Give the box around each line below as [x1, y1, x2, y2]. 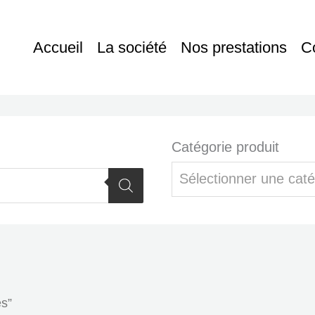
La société [97, 38, 167, 56]
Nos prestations [181, 38, 287, 56]
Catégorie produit [172, 139, 279, 155]
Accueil [33, 38, 83, 56]
